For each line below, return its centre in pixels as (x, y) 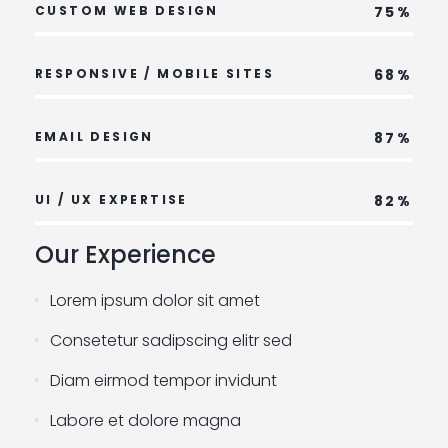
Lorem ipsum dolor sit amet (155, 301)
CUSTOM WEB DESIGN (127, 11)
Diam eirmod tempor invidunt (163, 381)
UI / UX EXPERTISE (111, 200)
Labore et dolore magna (145, 421)
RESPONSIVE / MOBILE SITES (155, 74)
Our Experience (125, 255)
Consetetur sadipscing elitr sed (171, 341)
